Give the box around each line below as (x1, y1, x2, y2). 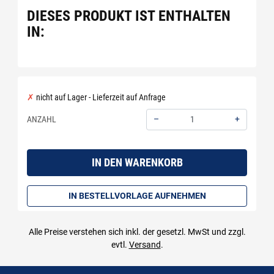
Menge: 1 (146, 130, 177, 141)
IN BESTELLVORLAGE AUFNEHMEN (68, 190, 206, 201)
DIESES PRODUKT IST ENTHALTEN (27, 7, 231, 24)
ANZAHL (27, 114, 56, 124)
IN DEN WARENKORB (91, 156, 183, 169)
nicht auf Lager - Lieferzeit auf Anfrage (34, 92, 166, 102)
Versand (128, 240, 161, 250)
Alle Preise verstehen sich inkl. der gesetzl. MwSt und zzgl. (28, 227, 246, 237)
